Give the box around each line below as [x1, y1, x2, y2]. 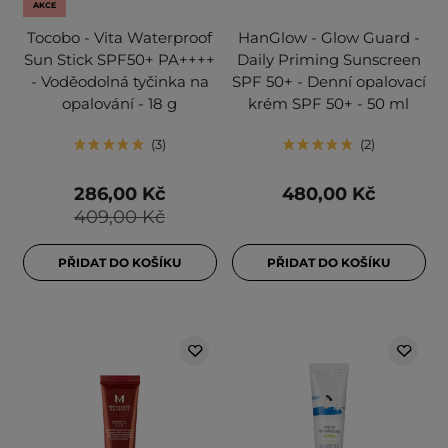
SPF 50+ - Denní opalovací [231, 72, 426, 92]
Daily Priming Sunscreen [236, 50, 421, 70]
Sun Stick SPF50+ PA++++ [24, 50, 215, 70]
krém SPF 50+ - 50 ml [248, 94, 409, 114]
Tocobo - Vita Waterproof [27, 28, 212, 48]
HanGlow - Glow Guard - [237, 28, 420, 48]
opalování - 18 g [62, 94, 177, 114]
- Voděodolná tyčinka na [30, 72, 209, 92]
